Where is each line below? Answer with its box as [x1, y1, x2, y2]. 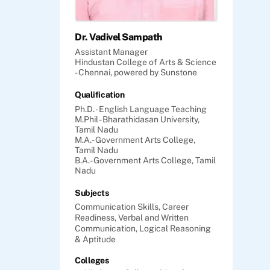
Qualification [75, 89, 125, 99]
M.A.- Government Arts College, [75, 134, 195, 145]
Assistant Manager [75, 46, 148, 57]
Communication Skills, [75, 201, 162, 212]
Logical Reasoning [139, 223, 211, 233]
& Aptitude [75, 234, 116, 244]
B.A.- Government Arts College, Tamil [75, 155, 216, 165]
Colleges [75, 255, 109, 265]
